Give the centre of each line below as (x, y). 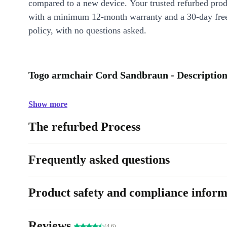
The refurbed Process (84, 127)
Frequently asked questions (99, 160)
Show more (48, 104)
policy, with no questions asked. (87, 30)
